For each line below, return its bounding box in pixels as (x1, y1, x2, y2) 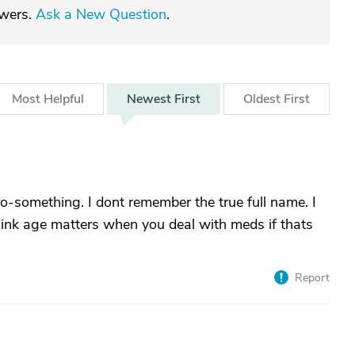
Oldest (243, 90, 284, 108)
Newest (127, 90, 174, 108)
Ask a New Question (36, 5, 166, 24)
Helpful (44, 90, 84, 108)
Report (295, 270, 330, 285)
